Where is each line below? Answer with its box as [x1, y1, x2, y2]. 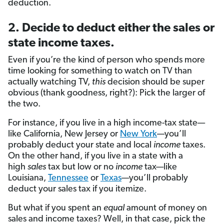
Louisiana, [8, 173, 48, 183]
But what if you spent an [8, 203, 103, 213]
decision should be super [105, 77, 204, 87]
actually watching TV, [8, 77, 92, 87]
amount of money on [124, 203, 207, 213]
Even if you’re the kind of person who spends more [8, 55, 205, 65]
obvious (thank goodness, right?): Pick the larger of [8, 88, 205, 98]
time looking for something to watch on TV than [8, 66, 192, 76]
